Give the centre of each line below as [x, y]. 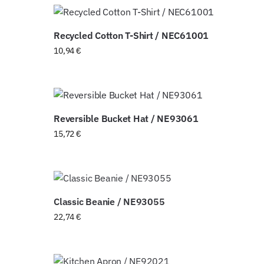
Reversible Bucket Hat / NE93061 [126, 119]
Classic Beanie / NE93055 [109, 202]
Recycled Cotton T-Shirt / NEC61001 [131, 36]
